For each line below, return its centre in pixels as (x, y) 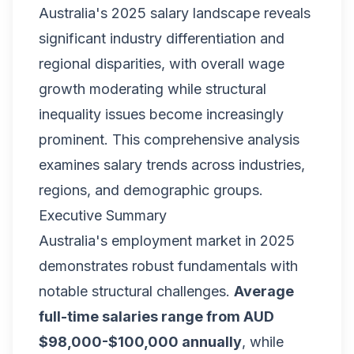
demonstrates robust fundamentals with (168, 266)
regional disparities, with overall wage (162, 64)
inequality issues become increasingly (161, 114)
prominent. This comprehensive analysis (169, 139)
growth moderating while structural (153, 89)
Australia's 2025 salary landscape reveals (175, 13)
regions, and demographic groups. (151, 190)
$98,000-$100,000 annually (140, 342)
